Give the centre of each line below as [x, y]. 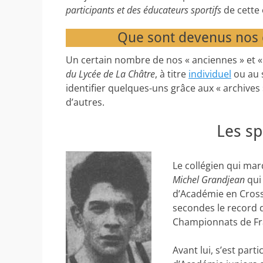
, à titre [172, 74]
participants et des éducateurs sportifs [144, 10]
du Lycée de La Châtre [110, 74]
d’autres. [85, 102]
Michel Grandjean [208, 180]
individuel [210, 74]
